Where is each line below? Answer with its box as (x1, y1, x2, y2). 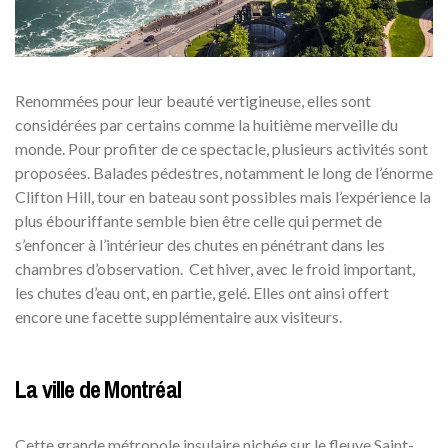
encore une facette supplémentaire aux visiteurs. (15, 307, 342, 327)
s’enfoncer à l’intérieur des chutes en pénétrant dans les (15, 235, 385, 255)
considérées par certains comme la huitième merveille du (15, 115, 398, 135)
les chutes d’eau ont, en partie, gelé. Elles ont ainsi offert (15, 283, 389, 303)
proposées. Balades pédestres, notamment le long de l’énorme (15, 163, 433, 183)
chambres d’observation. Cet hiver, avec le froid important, (15, 259, 415, 279)
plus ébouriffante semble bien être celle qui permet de (15, 211, 382, 231)
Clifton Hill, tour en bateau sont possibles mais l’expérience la (15, 187, 431, 207)
